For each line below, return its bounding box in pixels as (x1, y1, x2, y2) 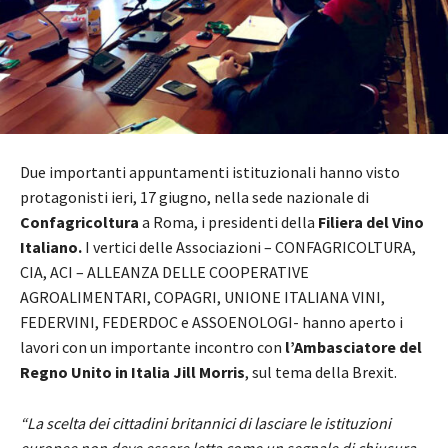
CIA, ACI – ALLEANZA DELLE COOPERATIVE (20, 261, 309, 282)
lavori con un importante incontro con (20, 336, 285, 357)
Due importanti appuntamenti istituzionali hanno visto (20, 161, 400, 182)
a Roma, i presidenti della (142, 211, 318, 232)
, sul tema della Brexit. (245, 361, 397, 382)
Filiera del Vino (318, 211, 424, 232)
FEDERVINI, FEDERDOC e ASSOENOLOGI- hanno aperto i (20, 311, 403, 332)
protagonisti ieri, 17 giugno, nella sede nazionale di (20, 186, 369, 207)
